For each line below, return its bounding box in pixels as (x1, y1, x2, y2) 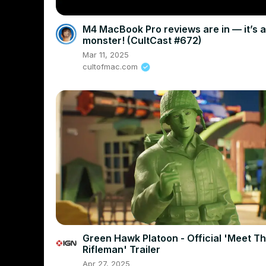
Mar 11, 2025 (83, 49, 129, 59)
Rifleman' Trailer (83, 243, 160, 256)
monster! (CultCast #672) (83, 34, 202, 46)
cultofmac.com (83, 61, 138, 71)
